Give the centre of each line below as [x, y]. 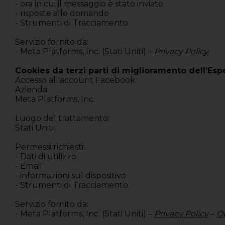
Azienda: [33, 90]
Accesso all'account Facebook [75, 80]
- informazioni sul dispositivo [71, 176]
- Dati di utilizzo [46, 157]
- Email [29, 166]
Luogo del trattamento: [63, 119]
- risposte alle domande [62, 14]
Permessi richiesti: [50, 147]
